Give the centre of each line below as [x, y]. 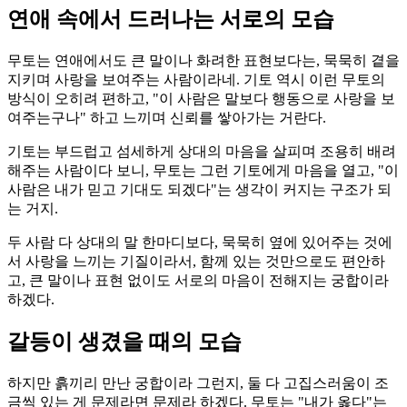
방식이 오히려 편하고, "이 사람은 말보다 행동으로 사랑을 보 [201, 98]
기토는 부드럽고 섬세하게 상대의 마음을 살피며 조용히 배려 [202, 151]
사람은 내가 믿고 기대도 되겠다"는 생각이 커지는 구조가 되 [199, 189]
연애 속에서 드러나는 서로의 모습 [171, 19]
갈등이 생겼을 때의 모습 [124, 342]
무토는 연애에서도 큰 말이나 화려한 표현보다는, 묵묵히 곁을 [203, 60]
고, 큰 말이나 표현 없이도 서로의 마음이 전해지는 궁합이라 [198, 280]
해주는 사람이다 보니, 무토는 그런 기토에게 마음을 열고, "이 [203, 170]
